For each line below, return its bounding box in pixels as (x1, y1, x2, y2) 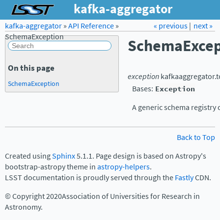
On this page (8, 61, 55, 74)
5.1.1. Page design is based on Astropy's (75, 151, 206, 161)
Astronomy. (5, 202, 43, 212)
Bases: (132, 83, 155, 94)
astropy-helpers (97, 162, 150, 172)
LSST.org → (162, 21, 205, 32)
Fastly (175, 172, 193, 183)
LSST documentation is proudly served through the (5, 172, 175, 183)
